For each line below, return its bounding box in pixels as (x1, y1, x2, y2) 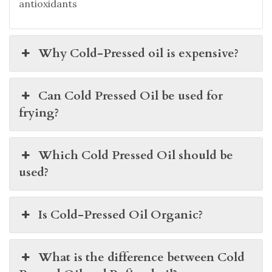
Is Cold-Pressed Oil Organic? (38, 206, 203, 223)
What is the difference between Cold (38, 248, 245, 265)
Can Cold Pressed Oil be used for (38, 87, 223, 104)
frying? (19, 104, 59, 121)
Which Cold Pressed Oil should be (38, 146, 234, 163)
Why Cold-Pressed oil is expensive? (38, 44, 239, 61)
